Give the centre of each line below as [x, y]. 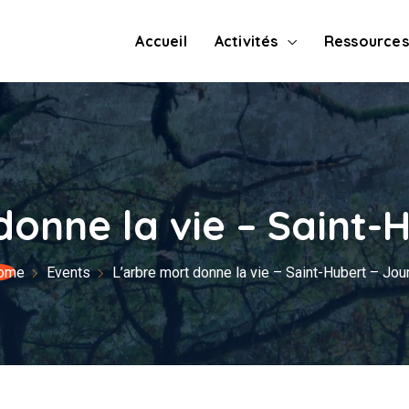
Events [68, 273]
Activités [246, 41]
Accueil [161, 41]
